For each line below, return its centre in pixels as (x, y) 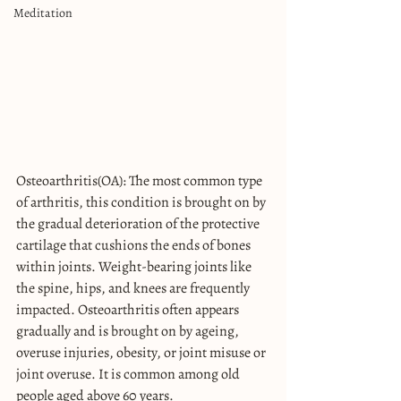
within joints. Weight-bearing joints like (135, 266)
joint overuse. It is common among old (129, 374)
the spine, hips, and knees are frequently (134, 288)
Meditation (43, 13)
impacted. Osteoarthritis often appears (129, 309)
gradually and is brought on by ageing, (129, 331)
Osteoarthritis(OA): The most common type (141, 180)
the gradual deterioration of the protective (139, 223)
